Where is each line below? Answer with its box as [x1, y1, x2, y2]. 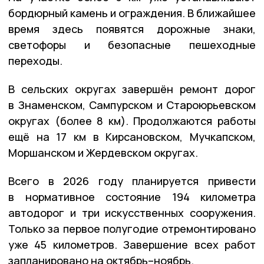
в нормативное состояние [8, 190, 172, 204]
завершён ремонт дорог [115, 82, 256, 97]
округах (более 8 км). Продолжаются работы [8, 114, 256, 128]
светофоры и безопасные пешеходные [8, 38, 256, 52]
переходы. [8, 54, 62, 68]
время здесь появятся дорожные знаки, [8, 22, 256, 37]
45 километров [34, 237, 114, 252]
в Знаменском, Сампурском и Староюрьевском [8, 98, 256, 113]
